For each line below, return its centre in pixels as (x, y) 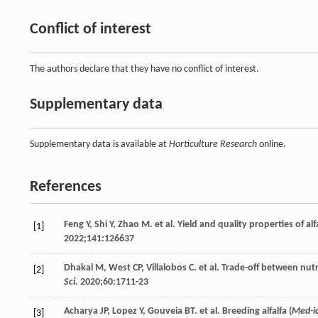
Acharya (81, 311)
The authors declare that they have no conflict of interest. (144, 69)
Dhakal (78, 268)
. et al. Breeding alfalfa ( (243, 311)
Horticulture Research (213, 144)
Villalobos (166, 268)
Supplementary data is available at (99, 144)
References (66, 187)
